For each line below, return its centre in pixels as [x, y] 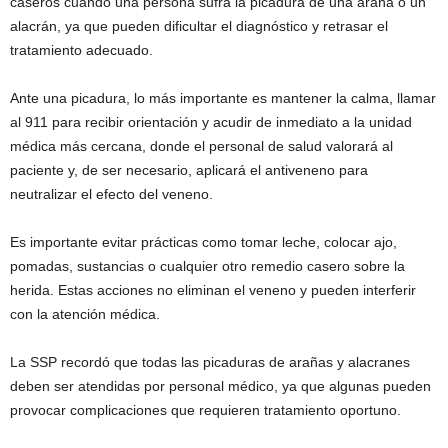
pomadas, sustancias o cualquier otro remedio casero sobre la [207, 265]
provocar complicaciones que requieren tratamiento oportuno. [205, 409]
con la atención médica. [85, 313]
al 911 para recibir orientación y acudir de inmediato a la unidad [211, 121]
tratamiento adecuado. [81, 49]
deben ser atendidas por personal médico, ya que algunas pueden [220, 385]
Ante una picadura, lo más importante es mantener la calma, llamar [223, 97]
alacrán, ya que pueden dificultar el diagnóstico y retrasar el [199, 25]
